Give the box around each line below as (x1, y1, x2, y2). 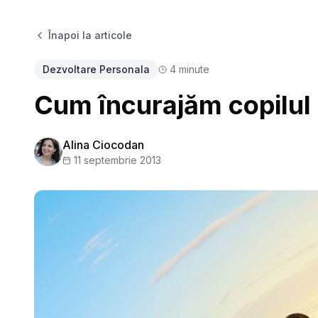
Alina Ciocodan (62, 138, 144, 152)
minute (176, 63, 209, 75)
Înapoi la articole (48, 29, 132, 41)
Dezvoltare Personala (43, 63, 150, 75)
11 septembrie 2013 (74, 154, 161, 166)
